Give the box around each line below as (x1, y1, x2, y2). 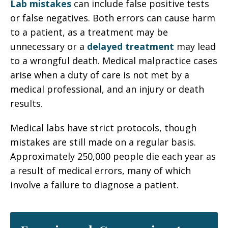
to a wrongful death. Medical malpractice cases (10, 54, 217, 67)
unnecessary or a (10, 40, 87, 52)
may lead (174, 40, 216, 52)
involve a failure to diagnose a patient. (10, 179, 179, 191)
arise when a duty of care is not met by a (10, 69, 189, 81)
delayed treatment (87, 40, 174, 52)
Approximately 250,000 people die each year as (10, 150, 216, 162)
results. (10, 97, 43, 109)
